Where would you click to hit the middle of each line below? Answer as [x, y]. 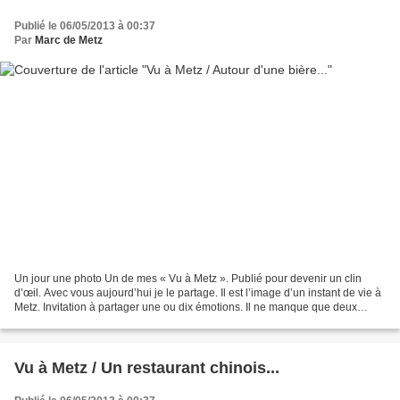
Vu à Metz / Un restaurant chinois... [147, 368]
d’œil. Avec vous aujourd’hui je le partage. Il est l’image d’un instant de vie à [198, 293]
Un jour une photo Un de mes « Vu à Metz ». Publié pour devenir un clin [188, 279]
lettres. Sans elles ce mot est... [87, 322]
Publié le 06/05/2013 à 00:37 [85, 25]
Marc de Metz [69, 40]
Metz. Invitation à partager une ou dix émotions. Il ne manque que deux [186, 308]
